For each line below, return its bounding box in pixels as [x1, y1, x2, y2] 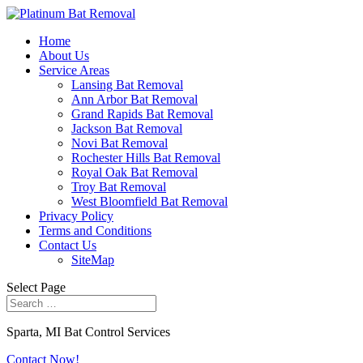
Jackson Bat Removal [71, 122, 182, 135]
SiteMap [71, 253, 114, 267]
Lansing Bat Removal [71, 78, 183, 92]
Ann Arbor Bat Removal [71, 92, 198, 106]
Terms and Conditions [39, 224, 152, 237]
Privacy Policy [39, 209, 113, 223]
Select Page [6, 280, 66, 294]
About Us [39, 49, 89, 62]
